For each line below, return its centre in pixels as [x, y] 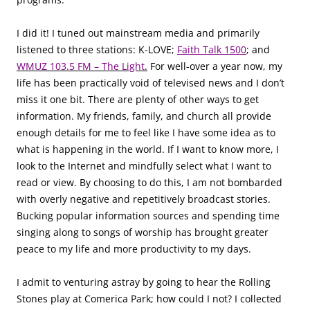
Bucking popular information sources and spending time [148, 216]
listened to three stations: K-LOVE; [97, 49]
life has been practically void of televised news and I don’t [151, 83]
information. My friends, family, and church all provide [144, 116]
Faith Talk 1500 [212, 49]
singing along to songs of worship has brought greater [143, 232]
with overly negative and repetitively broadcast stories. [144, 199]
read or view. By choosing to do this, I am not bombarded [149, 182]
